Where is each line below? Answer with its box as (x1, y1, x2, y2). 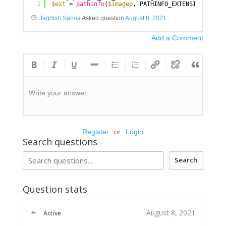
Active (43, 208, 61, 217)
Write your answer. (28, 88, 88, 97)
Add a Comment (151, 33, 204, 42)
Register (82, 127, 109, 136)
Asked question (80, 14, 125, 22)
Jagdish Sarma (39, 14, 81, 22)
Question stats (22, 183, 87, 195)
